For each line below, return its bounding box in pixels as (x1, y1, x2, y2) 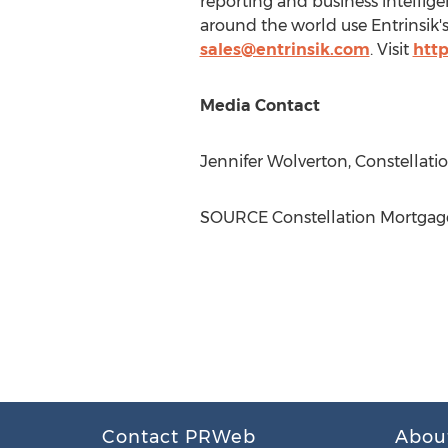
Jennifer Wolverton (199, 152, 348, 171)
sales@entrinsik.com (199, 40, 370, 59)
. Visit (369, 40, 413, 59)
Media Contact (199, 96, 320, 115)
